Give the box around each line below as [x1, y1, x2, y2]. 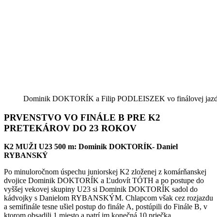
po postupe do [161, 176, 204, 185]
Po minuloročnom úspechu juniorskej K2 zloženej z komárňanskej [4, 168, 206, 176]
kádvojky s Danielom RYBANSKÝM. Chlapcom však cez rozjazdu [4, 194, 213, 202]
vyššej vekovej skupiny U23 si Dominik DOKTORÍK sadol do [4, 185, 198, 194]
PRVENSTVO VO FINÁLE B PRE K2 [4, 112, 160, 123]
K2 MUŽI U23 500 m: [4, 142, 78, 151]
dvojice [4, 176, 28, 185]
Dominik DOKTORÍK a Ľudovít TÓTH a [28, 176, 161, 185]
